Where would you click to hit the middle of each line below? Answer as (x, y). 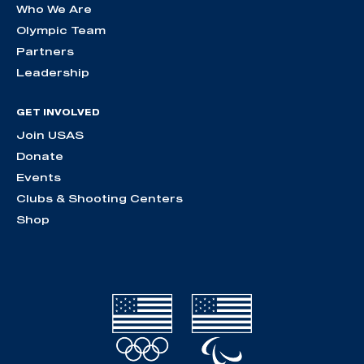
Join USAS (50, 135)
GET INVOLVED (58, 113)
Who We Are (54, 9)
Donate (40, 156)
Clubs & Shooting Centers (100, 199)
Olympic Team (61, 30)
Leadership (53, 73)
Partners (45, 52)
